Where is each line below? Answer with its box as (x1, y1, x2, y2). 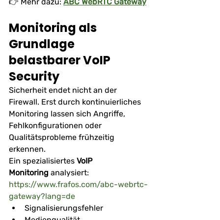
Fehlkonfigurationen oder (9, 120, 104, 130)
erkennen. (9, 144, 46, 154)
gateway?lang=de (9, 191, 75, 201)
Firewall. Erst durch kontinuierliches (9, 97, 143, 107)
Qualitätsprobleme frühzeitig (9, 132, 116, 142)
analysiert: (49, 167, 89, 177)
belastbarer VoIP (9, 52, 113, 68)
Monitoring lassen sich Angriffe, (9, 109, 127, 118)
